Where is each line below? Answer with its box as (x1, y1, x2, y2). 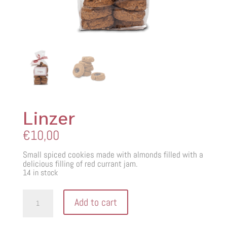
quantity (22, 197, 50, 208)
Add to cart (74, 195, 117, 209)
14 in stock (22, 167, 58, 178)
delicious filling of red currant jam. (22, 158, 138, 169)
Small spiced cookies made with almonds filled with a (22, 148, 203, 160)
